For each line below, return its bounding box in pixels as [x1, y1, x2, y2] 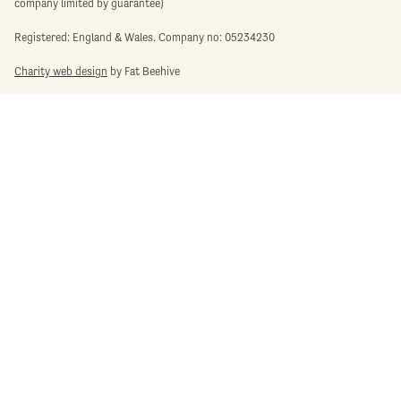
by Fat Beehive [107, 64, 180, 78]
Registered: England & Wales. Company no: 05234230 [14, 30, 275, 44]
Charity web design [14, 64, 107, 78]
